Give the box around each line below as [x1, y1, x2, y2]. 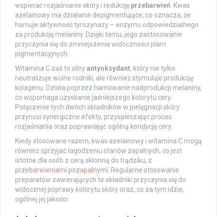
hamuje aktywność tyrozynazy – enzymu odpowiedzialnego [15, 20, 199, 29]
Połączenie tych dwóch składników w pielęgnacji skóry [15, 103, 180, 111]
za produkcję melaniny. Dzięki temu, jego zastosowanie [15, 30, 182, 38]
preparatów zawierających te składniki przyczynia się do [15, 175, 186, 184]
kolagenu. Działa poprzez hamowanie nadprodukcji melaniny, [15, 83, 201, 92]
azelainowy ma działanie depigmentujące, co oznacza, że [15, 11, 191, 19]
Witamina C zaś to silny [15, 64, 87, 72]
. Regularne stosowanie [108, 166, 179, 174]
